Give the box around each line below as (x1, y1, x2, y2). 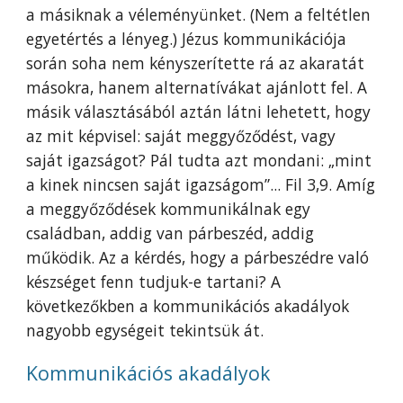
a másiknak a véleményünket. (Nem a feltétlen (26, 4, 372, 25)
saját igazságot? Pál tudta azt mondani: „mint (26, 149, 372, 171)
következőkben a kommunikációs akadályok (26, 295, 350, 317)
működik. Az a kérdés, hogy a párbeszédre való (26, 246, 370, 268)
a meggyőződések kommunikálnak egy (26, 198, 311, 219)
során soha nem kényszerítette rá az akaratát (26, 52, 365, 74)
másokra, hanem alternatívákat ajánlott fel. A (26, 76, 368, 98)
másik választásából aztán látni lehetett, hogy (26, 101, 372, 122)
